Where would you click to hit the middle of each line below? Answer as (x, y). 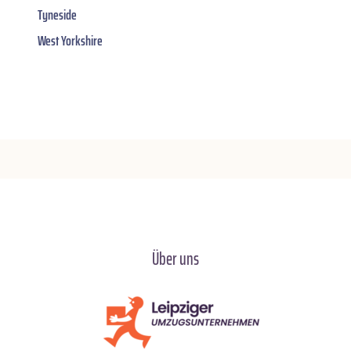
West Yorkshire (70, 41)
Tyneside (57, 15)
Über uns (175, 259)
